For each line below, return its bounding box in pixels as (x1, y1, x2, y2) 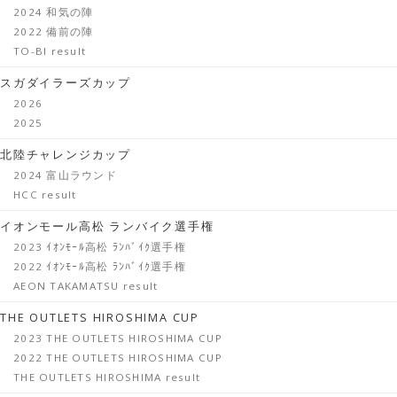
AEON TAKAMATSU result (13, 278, 159, 292)
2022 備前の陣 (13, 24, 94, 38)
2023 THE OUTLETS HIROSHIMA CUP (13, 331, 222, 345)
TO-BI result (13, 43, 87, 58)
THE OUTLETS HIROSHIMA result (13, 370, 201, 384)
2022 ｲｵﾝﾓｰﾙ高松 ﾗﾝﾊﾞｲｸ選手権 (13, 259, 186, 273)
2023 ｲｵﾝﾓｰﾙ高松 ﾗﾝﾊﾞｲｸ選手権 (13, 239, 186, 253)
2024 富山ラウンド (13, 167, 117, 182)
